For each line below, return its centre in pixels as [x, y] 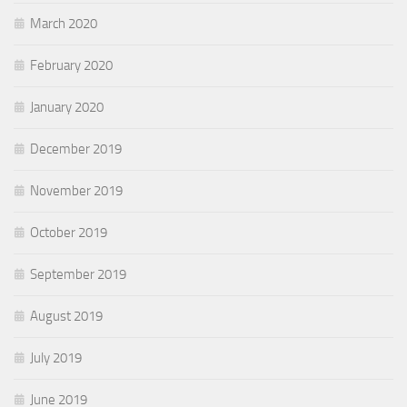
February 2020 [71, 66]
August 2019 [66, 317]
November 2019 [76, 191]
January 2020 [67, 108]
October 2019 [69, 233]
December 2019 [76, 149]
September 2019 [78, 275]
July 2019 [56, 358]
